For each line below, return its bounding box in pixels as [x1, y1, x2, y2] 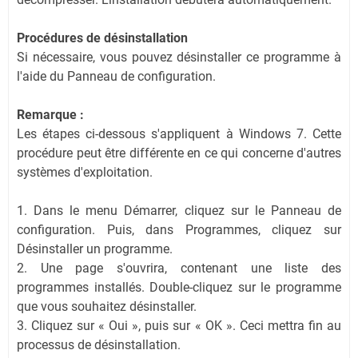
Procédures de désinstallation [17, 30, 188, 46]
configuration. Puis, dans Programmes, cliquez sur [17, 221, 341, 237]
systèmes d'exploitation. [17, 164, 153, 180]
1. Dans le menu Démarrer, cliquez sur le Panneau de [17, 202, 341, 218]
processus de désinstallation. [17, 336, 181, 352]
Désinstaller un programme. [17, 241, 173, 257]
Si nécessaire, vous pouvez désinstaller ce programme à [17, 49, 341, 65]
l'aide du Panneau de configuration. [17, 68, 216, 84]
